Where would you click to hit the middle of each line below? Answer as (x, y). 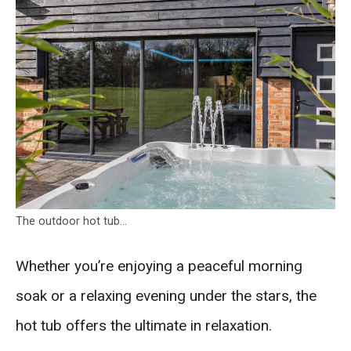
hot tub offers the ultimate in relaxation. (144, 325)
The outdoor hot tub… (71, 221)
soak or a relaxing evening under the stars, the (166, 295)
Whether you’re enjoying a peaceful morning (159, 266)
